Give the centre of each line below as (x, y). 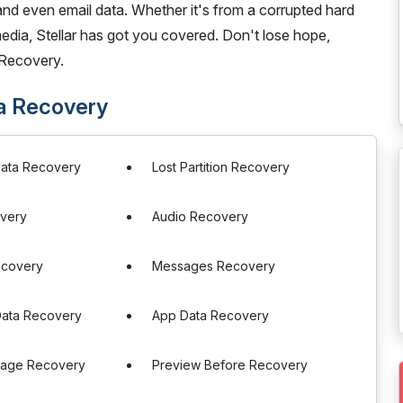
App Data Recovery (211, 315)
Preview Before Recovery (230, 365)
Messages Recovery (214, 266)
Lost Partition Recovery (221, 167)
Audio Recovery (201, 216)
